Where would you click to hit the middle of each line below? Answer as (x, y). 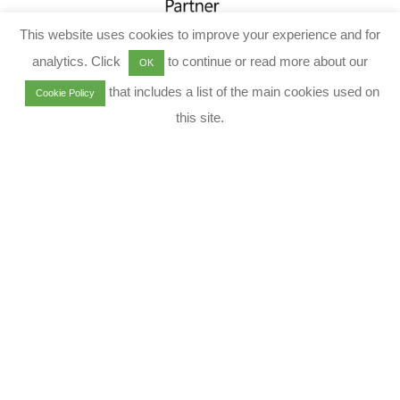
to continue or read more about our (266, 61)
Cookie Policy (65, 92)
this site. (200, 117)
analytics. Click (78, 61)
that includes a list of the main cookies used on (242, 91)
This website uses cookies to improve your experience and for (200, 34)
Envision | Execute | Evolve (200, 318)
